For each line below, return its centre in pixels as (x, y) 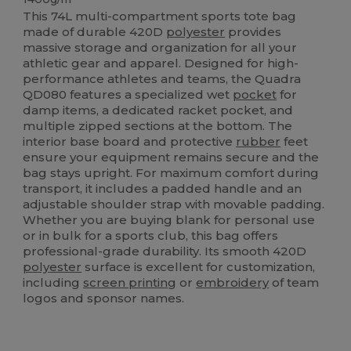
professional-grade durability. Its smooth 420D (165, 251)
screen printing (130, 283)
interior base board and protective (130, 142)
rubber (259, 142)
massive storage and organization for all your (160, 48)
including (53, 283)
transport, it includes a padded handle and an (163, 189)
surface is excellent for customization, (199, 267)
